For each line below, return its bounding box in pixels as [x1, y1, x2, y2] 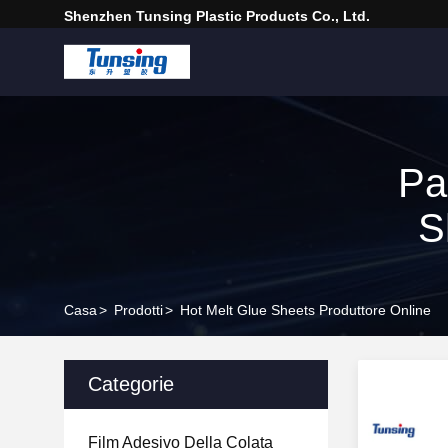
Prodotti [114, 302, 163, 318]
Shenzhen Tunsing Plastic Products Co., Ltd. [64, 8, 370, 24]
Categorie [88, 373, 174, 395]
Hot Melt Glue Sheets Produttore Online [180, 302, 431, 318]
